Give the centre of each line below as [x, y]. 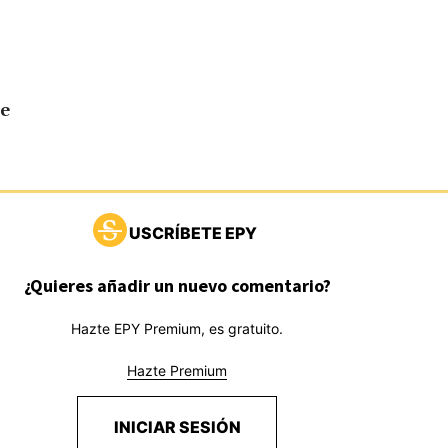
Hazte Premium [177, 370]
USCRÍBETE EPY [192, 232]
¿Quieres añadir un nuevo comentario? [177, 285]
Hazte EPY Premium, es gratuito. [177, 328]
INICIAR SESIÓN [177, 426]
